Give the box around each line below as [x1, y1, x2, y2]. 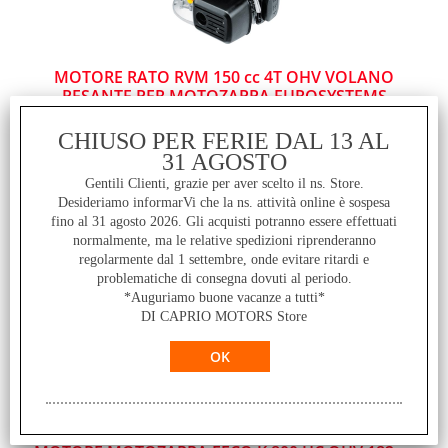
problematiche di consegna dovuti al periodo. [96, 271, 352, 286]
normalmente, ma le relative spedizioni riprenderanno [72, 233, 376, 248]
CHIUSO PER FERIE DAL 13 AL [58, 128, 390, 154]
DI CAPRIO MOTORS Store [141, 309, 307, 324]
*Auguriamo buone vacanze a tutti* [123, 290, 325, 305]
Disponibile [190, 120, 267, 140]
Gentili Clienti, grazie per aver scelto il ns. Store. [84, 176, 364, 191]
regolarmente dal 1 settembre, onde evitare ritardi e [79, 252, 369, 267]
